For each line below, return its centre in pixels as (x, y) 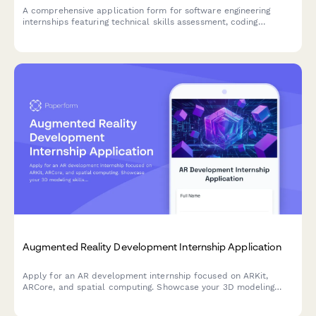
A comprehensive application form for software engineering (147, 11)
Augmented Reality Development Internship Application (152, 246)
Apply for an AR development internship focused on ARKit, (146, 275)
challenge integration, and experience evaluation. (125, 33)
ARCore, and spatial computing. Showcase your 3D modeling (149, 287)
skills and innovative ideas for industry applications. (132, 298)
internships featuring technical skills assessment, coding (140, 22)
